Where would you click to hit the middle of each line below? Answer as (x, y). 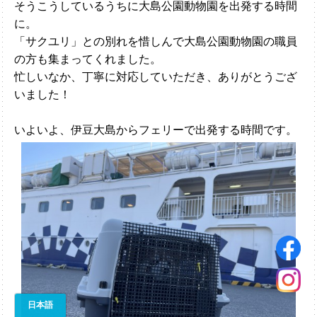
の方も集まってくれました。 (88, 59)
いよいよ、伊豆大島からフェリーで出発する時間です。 (156, 130)
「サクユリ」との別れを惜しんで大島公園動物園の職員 (156, 41)
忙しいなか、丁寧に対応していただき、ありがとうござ (156, 77)
